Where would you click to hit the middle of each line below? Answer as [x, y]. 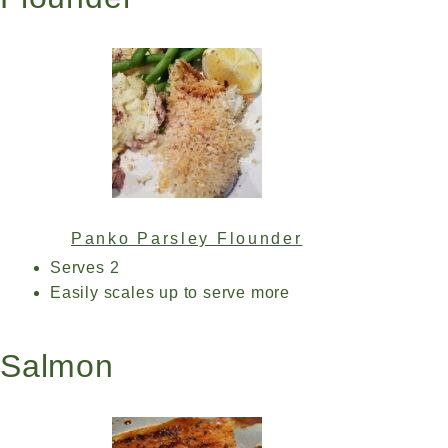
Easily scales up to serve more [170, 292]
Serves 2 [85, 267]
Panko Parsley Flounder [187, 238]
